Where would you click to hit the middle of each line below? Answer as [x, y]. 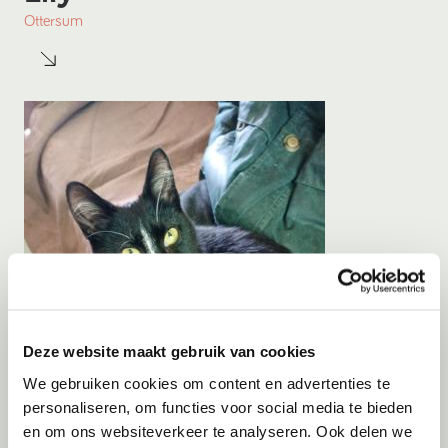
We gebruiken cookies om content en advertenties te [206, 382]
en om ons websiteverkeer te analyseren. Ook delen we [217, 430]
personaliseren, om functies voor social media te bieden [218, 406]
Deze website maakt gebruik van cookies [169, 351]
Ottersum [53, 21]
